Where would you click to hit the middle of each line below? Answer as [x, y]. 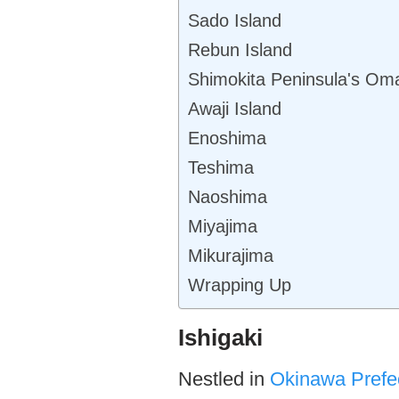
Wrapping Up [239, 285]
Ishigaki [220, 337]
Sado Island [234, 20]
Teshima [220, 167]
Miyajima [222, 226]
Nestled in [224, 379]
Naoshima [227, 196]
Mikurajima [230, 255]
